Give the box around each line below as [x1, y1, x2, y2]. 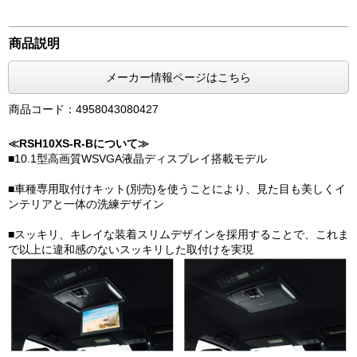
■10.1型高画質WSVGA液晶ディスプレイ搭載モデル [8, 152, 267, 165]
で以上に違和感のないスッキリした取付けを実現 [8, 243, 253, 256]
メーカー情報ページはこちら [106, 71, 251, 84]
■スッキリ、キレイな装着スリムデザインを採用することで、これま [8, 228, 349, 241]
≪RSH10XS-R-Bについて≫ [8, 137, 149, 150]
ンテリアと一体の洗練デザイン [8, 198, 164, 210]
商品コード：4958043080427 [9, 103, 159, 116]
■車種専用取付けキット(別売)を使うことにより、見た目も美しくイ [8, 182, 346, 195]
